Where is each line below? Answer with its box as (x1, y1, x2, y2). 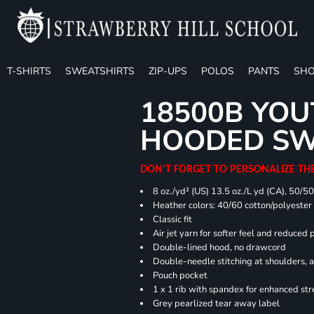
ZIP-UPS (149, 64, 187, 78)
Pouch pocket (153, 268, 208, 282)
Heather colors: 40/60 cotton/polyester (153, 198, 313, 212)
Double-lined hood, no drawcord (153, 240, 287, 254)
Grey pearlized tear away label (153, 296, 280, 310)
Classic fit (153, 212, 193, 226)
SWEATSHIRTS (65, 64, 135, 78)
